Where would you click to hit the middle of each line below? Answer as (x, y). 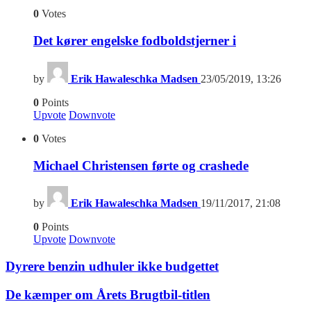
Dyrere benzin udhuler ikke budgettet (112, 266)
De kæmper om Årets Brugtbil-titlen (108, 294)
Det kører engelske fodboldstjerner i (135, 41)
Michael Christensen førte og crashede (141, 165)
